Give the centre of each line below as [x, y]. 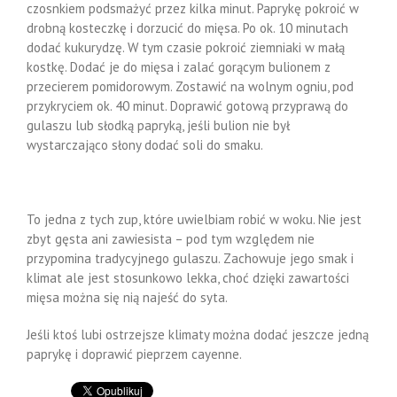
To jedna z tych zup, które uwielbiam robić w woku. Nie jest [194, 219]
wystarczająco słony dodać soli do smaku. [145, 145]
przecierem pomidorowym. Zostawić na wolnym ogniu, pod [190, 86]
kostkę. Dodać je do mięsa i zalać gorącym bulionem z [179, 67]
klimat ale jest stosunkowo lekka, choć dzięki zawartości [188, 278]
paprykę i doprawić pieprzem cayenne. [134, 354]
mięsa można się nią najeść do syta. [127, 297]
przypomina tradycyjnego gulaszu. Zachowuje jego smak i [190, 258]
